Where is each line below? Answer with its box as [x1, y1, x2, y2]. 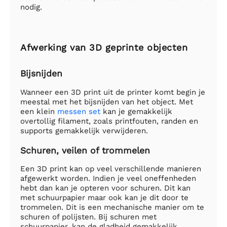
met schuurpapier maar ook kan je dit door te [20, 193, 188, 203]
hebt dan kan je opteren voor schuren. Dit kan [20, 183, 191, 193]
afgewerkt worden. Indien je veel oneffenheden [20, 174, 196, 183]
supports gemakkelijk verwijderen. [20, 126, 148, 135]
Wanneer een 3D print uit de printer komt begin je [20, 87, 205, 97]
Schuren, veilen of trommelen [20, 145, 150, 156]
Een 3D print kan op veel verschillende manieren [20, 164, 201, 174]
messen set [57, 106, 100, 116]
